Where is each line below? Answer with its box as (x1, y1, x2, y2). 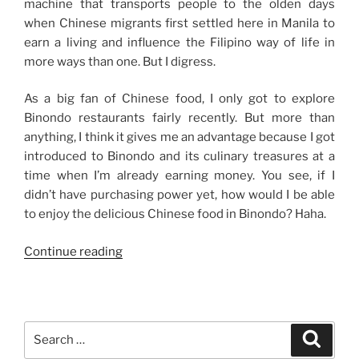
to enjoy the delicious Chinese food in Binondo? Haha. (24, 207, 326, 222)
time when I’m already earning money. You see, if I (24, 168, 335, 184)
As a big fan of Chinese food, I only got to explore (24, 91, 335, 107)
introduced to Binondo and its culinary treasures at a (24, 149, 335, 164)
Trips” (122, 301, 155, 316)
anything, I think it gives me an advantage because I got (24, 130, 335, 145)
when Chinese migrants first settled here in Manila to (24, 15, 335, 30)
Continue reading (24, 244, 123, 259)
